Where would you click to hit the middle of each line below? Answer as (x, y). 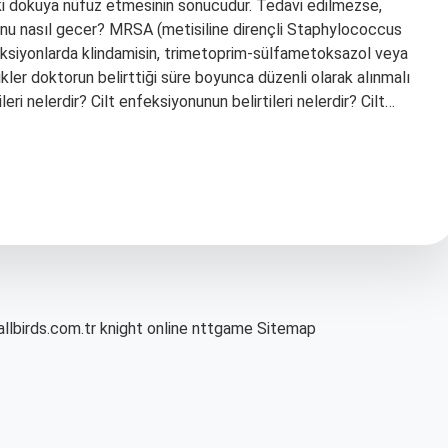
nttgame (222, 328)
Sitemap (286, 328)
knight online (144, 328)
